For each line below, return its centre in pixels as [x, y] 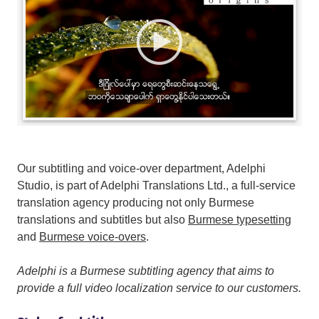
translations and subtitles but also [103, 220]
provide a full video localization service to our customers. [159, 288]
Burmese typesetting [240, 220]
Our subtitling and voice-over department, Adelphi [141, 169]
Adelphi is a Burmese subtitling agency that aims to [146, 271]
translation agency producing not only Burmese [136, 203]
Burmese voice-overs [93, 237]
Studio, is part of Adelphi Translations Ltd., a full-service [156, 186]
